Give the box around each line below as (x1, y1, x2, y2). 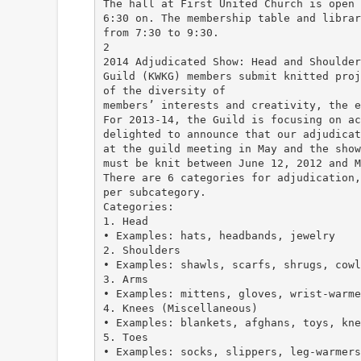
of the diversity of (102, 84, 226, 97)
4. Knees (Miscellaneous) (102, 301, 258, 314)
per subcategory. (102, 185, 206, 198)
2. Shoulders (102, 243, 180, 256)
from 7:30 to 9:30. (102, 26, 219, 39)
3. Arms (102, 272, 148, 285)
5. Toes (102, 330, 148, 343)
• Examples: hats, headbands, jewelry (102, 229, 335, 242)
